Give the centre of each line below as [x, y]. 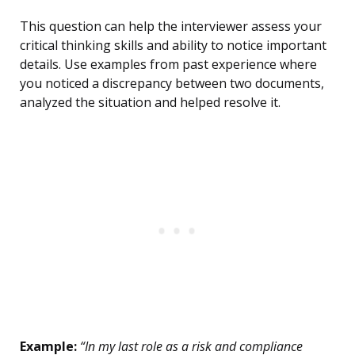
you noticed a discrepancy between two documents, [172, 84]
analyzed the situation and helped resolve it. [150, 103]
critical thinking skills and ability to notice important [173, 46]
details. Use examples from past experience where [168, 65]
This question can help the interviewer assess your [171, 27]
